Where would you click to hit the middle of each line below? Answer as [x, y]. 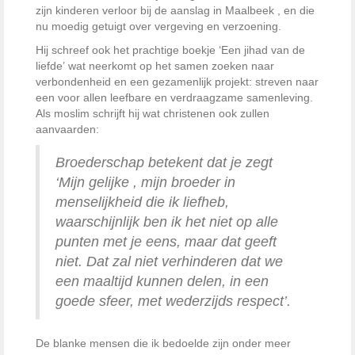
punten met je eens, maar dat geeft [166, 242]
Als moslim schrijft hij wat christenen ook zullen [153, 113]
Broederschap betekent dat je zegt [164, 162]
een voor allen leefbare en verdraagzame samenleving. [174, 97]
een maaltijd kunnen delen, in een [162, 281]
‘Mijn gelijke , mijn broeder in [145, 182]
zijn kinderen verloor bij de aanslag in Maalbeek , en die [175, 10]
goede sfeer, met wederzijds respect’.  [175, 301]
